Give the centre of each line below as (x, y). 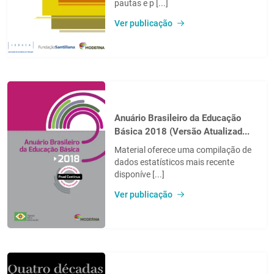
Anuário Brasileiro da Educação (178, 118)
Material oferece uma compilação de (183, 150)
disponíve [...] (139, 174)
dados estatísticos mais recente (174, 162)
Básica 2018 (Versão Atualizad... (182, 131)
